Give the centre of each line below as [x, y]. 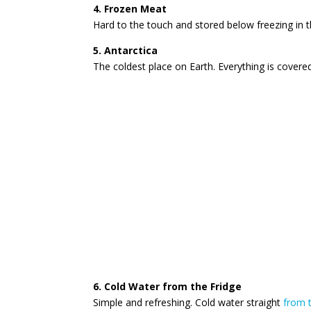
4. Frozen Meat [130, 8]
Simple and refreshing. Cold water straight [188, 302]
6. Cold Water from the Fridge [168, 286]
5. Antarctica [126, 50]
